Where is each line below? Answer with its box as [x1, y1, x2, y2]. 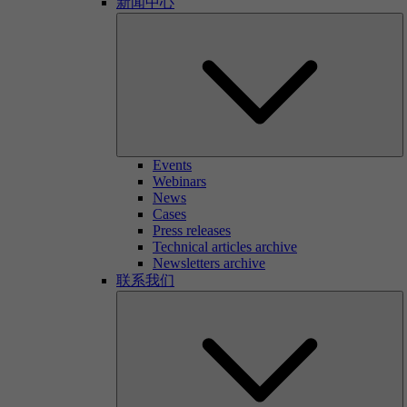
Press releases [153, 223, 231, 238]
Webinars [153, 174, 206, 189]
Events [153, 157, 192, 173]
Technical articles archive [153, 239, 297, 254]
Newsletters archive [153, 255, 265, 271]
